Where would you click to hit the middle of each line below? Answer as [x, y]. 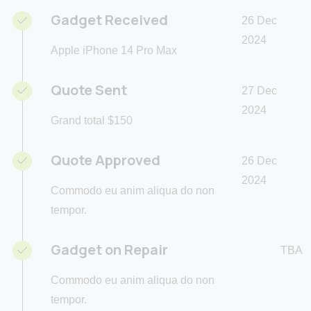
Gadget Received [109, 20]
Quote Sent [89, 90]
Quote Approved [106, 160]
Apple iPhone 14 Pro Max [114, 51]
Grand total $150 [92, 121]
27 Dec [259, 91]
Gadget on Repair [109, 250]
